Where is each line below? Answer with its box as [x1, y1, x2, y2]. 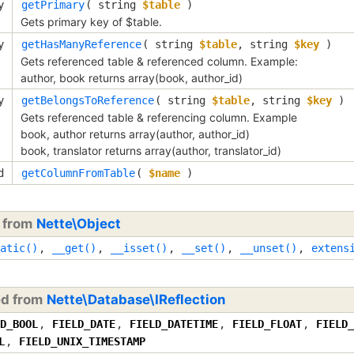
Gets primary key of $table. [21, 14, 162, 28]
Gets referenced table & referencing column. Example [21, 110, 297, 124]
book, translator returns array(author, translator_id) [21, 143, 281, 157]
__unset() [240, 242, 297, 255]
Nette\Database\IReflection [47, 291, 225, 307]
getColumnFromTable [21, 166, 135, 179]
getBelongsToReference [21, 93, 154, 107]
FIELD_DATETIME [130, 317, 218, 330]
